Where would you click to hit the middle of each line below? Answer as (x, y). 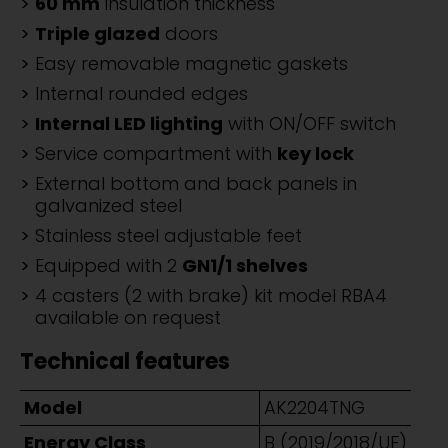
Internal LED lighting (129, 124)
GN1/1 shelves (245, 266)
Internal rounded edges (141, 94)
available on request (128, 318)
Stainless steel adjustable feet (168, 236)
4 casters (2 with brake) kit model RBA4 (211, 296)
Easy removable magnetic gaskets (191, 64)
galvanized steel (108, 206)
